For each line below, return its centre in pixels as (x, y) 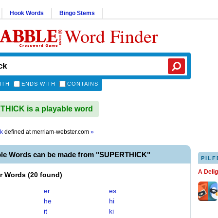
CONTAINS (83, 84)
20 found (45, 175)
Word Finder (111, 36)
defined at (18, 132)
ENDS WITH (38, 84)
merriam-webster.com (61, 132)
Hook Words (27, 13)
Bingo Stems (77, 13)
